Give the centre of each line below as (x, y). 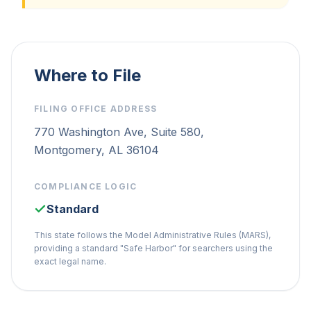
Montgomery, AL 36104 (96, 150)
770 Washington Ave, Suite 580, (119, 132)
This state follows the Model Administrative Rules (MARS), (152, 235)
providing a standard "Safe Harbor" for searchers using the (153, 248)
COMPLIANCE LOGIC (86, 186)
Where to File (87, 75)
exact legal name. (70, 261)
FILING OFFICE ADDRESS (96, 109)
